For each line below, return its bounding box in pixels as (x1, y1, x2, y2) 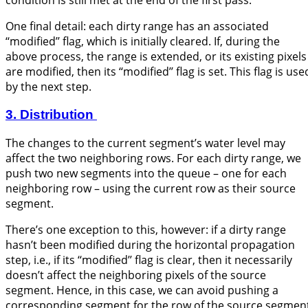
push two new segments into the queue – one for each (5, 165, 287, 181)
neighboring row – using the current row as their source (5, 180, 296, 196)
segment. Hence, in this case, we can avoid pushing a (5, 282, 278, 298)
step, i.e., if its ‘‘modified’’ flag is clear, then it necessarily (5, 252, 292, 267)
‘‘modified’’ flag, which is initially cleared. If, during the (5, 34, 280, 49)
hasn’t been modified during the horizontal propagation (5, 236, 295, 252)
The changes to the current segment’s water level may (5, 135, 285, 151)
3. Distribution (5, 107, 97, 122)
